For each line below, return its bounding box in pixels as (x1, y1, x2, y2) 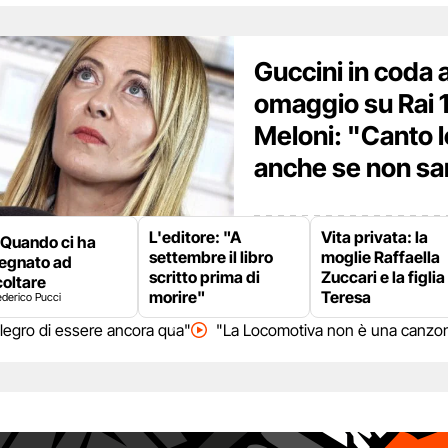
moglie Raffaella (321, 247, 440, 268)
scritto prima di (149, 267, 260, 288)
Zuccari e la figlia (321, 267, 445, 288)
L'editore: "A (149, 227, 241, 248)
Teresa (321, 287, 371, 308)
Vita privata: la (321, 227, 428, 248)
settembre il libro (149, 247, 273, 268)
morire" (149, 287, 205, 308)
